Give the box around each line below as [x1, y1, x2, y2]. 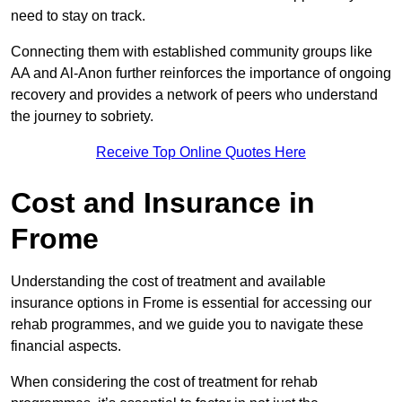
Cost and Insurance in [11, 186, 315, 219]
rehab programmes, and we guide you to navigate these [11, 316, 363, 332]
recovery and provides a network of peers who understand [11, 86, 378, 102]
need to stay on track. [11, 7, 149, 23]
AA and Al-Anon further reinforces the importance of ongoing [11, 65, 391, 81]
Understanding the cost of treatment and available [11, 273, 326, 289]
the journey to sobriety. [11, 108, 153, 124]
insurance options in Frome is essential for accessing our [11, 294, 371, 310]
